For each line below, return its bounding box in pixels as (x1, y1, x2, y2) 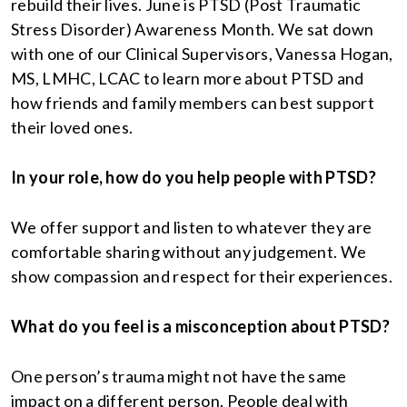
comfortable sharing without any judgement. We (11, 242, 367, 263)
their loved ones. (11, 117, 134, 138)
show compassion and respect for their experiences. (11, 266, 393, 287)
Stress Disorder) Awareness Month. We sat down (11, 19, 374, 40)
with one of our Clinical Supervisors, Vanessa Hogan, (11, 44, 393, 65)
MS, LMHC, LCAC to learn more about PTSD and (11, 68, 364, 89)
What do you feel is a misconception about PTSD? (11, 316, 391, 337)
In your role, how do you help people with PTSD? (11, 167, 377, 188)
